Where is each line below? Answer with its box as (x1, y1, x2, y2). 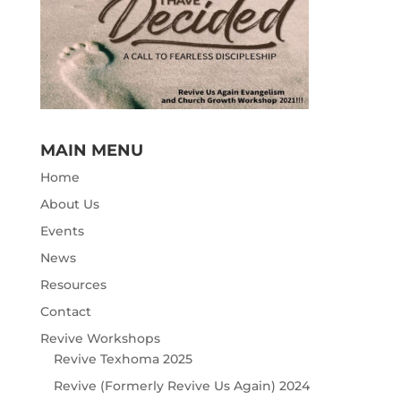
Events (39, 223, 84, 239)
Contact (39, 303, 91, 320)
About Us (39, 196, 99, 212)
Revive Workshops (39, 330, 160, 346)
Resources (39, 277, 107, 293)
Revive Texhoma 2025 (53, 351, 192, 367)
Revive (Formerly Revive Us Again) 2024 (53, 378, 310, 394)
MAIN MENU (39, 141, 143, 160)
